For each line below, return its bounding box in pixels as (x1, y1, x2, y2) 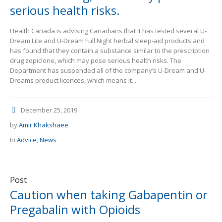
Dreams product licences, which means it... (10, 76, 136, 85)
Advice (17, 135, 37, 145)
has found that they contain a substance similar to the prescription (10, 46, 210, 55)
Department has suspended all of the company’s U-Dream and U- (10, 66, 206, 75)
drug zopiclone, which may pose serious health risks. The (10, 56, 181, 65)
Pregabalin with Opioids (10, 201, 140, 218)
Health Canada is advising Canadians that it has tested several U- (10, 26, 207, 36)
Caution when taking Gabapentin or (10, 186, 208, 203)
